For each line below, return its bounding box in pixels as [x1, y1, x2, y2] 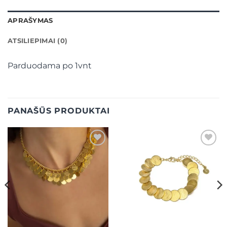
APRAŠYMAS [8, 16, 53, 24]
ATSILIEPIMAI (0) [8, 36, 68, 45]
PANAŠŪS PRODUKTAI [8, 105, 110, 116]
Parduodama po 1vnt [8, 60, 92, 70]
